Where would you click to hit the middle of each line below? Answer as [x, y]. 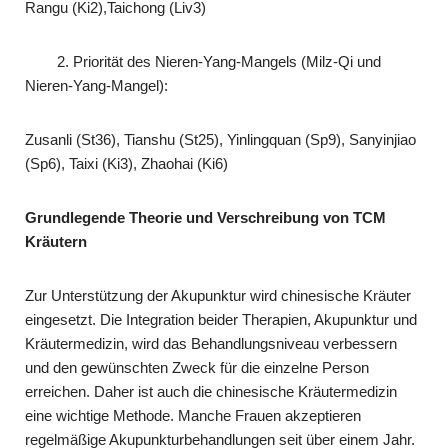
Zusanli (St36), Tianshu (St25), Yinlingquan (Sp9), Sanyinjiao [220, 139]
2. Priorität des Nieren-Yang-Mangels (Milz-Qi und [203, 61]
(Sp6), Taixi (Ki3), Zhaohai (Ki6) [126, 163]
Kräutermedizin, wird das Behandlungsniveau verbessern [211, 343]
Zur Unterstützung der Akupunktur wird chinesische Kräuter [218, 295]
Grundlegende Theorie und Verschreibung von [189, 217]
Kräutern [56, 241]
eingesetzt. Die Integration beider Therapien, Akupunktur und [221, 319]
